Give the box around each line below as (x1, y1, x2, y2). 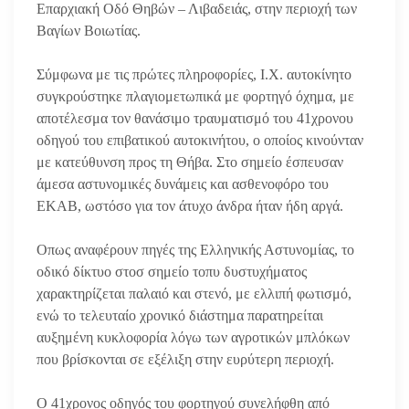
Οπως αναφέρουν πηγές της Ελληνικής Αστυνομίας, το (37, 241, 354, 257)
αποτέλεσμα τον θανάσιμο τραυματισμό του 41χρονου (37, 110, 353, 126)
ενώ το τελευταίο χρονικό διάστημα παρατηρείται (37, 307, 323, 323)
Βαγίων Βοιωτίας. (37, 22, 141, 38)
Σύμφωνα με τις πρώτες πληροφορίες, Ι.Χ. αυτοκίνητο (37, 66, 351, 82)
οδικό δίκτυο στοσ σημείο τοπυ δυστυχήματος (37, 263, 307, 279)
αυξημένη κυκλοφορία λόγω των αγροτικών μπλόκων (37, 329, 350, 345)
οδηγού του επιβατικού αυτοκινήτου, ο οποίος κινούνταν (37, 131, 363, 148)
